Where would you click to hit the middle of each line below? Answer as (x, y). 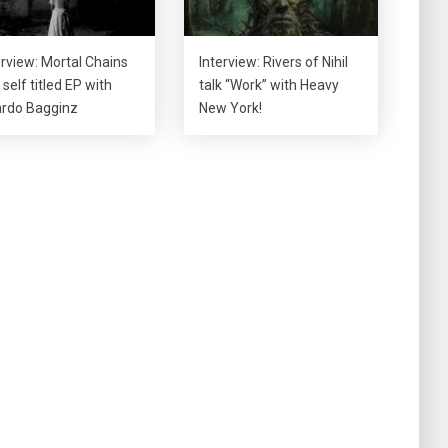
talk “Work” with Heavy (269, 85)
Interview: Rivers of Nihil (274, 62)
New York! (231, 108)
